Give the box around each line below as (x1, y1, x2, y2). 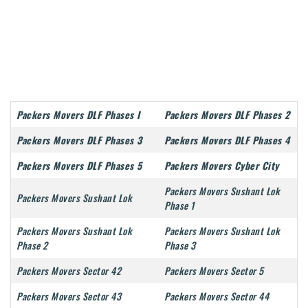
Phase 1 (164, 198, 195, 213)
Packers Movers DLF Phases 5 (16, 158, 142, 173)
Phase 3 (164, 238, 196, 253)
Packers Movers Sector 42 (16, 263, 121, 278)
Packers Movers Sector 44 (164, 289, 269, 304)
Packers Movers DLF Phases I (16, 107, 140, 122)
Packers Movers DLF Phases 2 (164, 107, 290, 122)
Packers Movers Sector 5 (164, 263, 264, 278)
